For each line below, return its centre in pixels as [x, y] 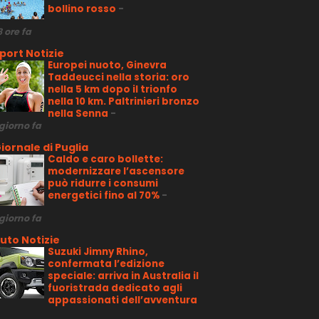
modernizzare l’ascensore [116, 171]
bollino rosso [83, 9]
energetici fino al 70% [104, 195]
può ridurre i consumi [103, 183]
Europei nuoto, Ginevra [107, 65]
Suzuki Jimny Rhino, [98, 251]
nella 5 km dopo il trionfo [112, 89]
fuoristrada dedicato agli [115, 288]
